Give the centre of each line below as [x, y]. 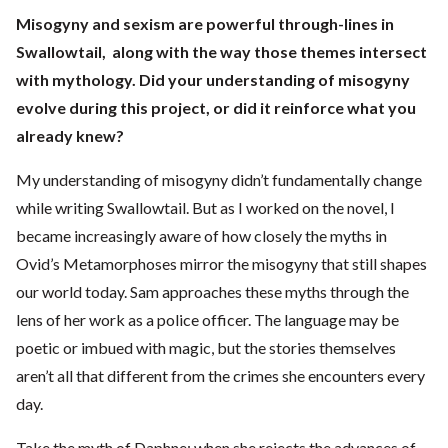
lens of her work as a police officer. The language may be [207, 320]
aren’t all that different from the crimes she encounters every [220, 376]
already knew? [70, 136]
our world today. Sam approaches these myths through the [212, 292]
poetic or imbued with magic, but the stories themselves [206, 348]
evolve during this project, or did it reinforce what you [216, 108]
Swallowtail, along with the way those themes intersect [221, 52]
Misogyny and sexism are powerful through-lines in [205, 24]
